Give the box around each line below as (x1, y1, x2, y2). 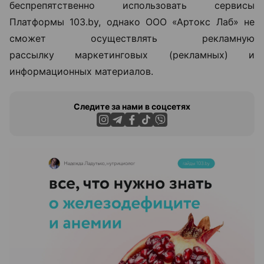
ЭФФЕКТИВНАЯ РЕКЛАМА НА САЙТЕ (74, 232, 190, 240)
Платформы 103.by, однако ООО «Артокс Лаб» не (9, 16, 255, 28)
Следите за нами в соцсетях (74, 101, 190, 111)
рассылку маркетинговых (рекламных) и (9, 49, 255, 61)
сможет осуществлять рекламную (9, 32, 255, 44)
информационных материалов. (9, 65, 153, 77)
